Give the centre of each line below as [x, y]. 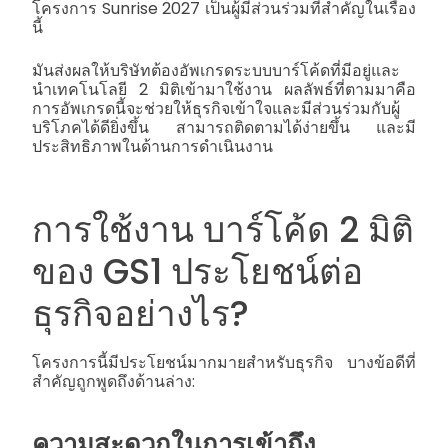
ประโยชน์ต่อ [267, 272]
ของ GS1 [101, 272]
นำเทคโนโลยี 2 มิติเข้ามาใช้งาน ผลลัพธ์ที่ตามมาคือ [224, 90]
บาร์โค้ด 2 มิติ [308, 230]
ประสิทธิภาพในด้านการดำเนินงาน [152, 147]
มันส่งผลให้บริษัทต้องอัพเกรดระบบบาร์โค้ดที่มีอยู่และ [216, 71]
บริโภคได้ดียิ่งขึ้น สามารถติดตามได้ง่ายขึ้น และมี [224, 128]
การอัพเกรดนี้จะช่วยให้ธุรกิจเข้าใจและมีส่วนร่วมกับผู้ [216, 109]
